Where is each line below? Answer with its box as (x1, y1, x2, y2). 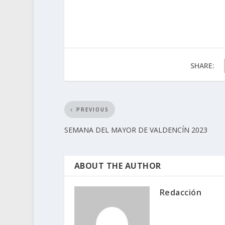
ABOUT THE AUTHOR (74, 160, 161, 172)
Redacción (159, 187, 202, 198)
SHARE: (190, 61, 214, 71)
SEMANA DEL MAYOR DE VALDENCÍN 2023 (64, 125, 207, 135)
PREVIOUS (76, 106, 109, 114)
